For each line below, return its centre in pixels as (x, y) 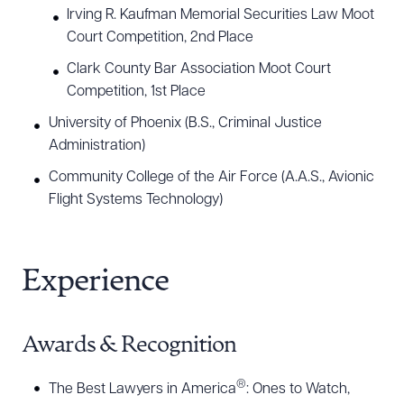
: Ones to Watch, (298, 390)
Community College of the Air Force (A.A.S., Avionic (211, 178)
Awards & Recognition (129, 346)
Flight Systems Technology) (136, 200)
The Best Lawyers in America (142, 390)
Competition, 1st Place (136, 92)
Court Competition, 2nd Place (160, 38)
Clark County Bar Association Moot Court (199, 69)
